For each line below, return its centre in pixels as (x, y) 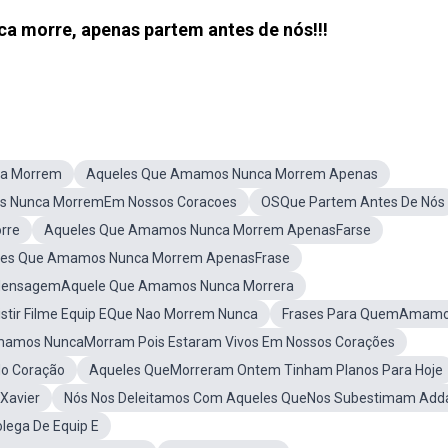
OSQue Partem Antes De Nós (353, 202)
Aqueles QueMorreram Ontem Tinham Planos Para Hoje (266, 370)
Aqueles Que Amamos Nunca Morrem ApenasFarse (207, 230)
